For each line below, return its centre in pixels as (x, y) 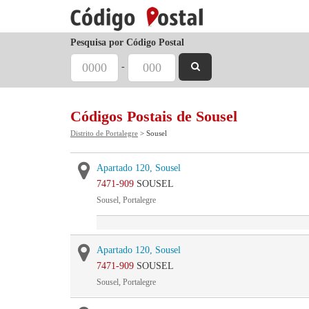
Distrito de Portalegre (104, 133)
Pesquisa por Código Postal (127, 42)
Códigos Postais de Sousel (154, 116)
